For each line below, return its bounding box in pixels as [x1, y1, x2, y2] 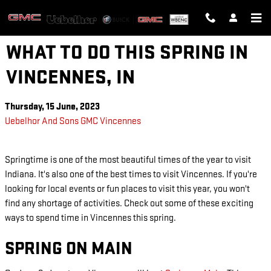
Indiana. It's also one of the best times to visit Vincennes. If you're [5, 169, 257, 180]
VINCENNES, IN [6, 65, 135, 90]
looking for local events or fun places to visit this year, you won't [5, 183, 250, 195]
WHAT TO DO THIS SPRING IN [6, 41, 248, 65]
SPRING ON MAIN [5, 238, 132, 260]
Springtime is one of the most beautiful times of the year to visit [5, 154, 251, 166]
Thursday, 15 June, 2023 [5, 101, 100, 113]
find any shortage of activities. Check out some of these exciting [5, 198, 253, 209]
